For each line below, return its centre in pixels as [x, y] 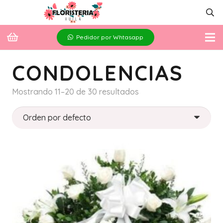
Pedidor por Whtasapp [110, 37]
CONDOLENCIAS [98, 73]
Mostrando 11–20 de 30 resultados [75, 92]
